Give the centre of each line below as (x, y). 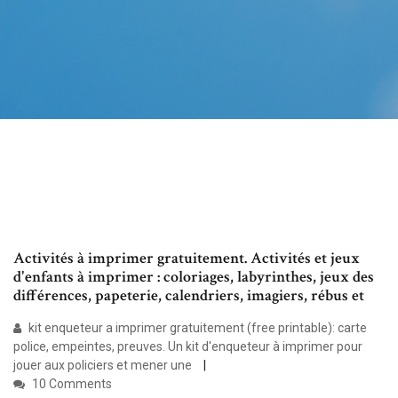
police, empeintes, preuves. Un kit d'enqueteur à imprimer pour (188, 347)
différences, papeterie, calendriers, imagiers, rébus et (191, 296)
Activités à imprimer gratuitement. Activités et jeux (187, 259)
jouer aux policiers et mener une (104, 366)
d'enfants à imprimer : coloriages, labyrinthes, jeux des (194, 277)
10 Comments (71, 384)
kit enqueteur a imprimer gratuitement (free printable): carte (196, 328)
